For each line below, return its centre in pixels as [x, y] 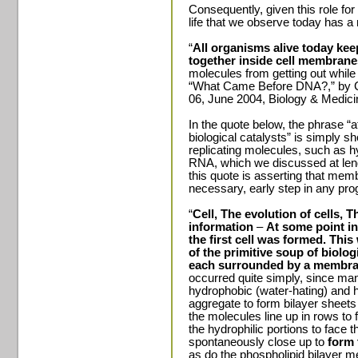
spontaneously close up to [258, 342]
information [221, 227]
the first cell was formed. [257, 240]
